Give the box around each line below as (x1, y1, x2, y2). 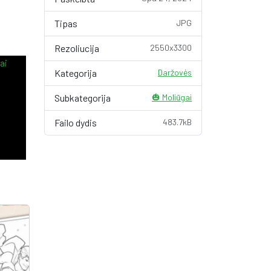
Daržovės (158, 67, 192, 77)
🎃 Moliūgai (152, 92, 192, 102)
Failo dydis (54, 117, 97, 128)
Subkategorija (54, 92, 111, 103)
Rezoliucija (54, 42, 99, 54)
